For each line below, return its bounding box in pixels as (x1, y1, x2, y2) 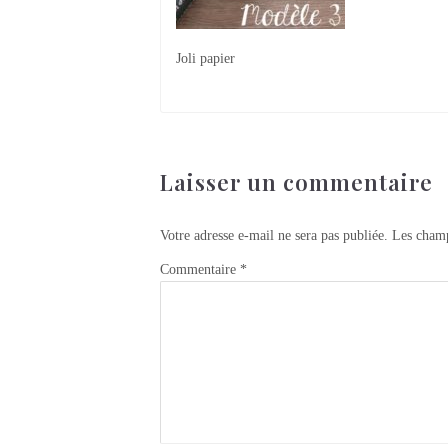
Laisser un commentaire (160, 166, 433, 197)
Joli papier (176, 50, 235, 66)
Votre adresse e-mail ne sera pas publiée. (160, 227, 388, 243)
